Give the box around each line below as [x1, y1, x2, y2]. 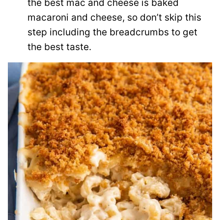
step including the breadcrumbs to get [27, 27, 197, 38]
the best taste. [27, 41, 91, 53]
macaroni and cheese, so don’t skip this [27, 12, 201, 23]
